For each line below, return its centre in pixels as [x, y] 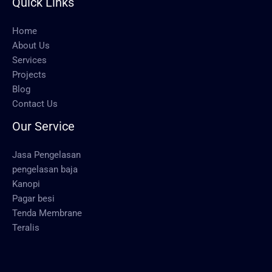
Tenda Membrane [47, 213]
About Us [31, 46]
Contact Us [35, 104]
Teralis [26, 228]
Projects [29, 75]
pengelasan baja [45, 170]
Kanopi [26, 184]
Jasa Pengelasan [46, 155]
